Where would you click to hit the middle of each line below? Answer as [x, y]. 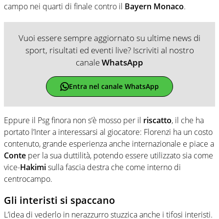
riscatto [157, 120]
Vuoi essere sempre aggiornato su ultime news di [109, 38]
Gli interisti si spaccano [59, 200]
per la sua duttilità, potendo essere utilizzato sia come [120, 155]
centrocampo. [28, 179]
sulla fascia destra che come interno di [113, 167]
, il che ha [188, 120]
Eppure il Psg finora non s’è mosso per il [74, 120]
